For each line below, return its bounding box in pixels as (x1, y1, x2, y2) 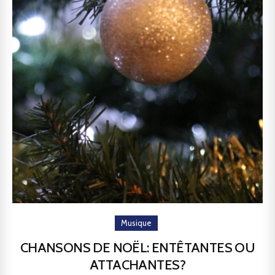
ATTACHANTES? (90, 257, 185, 273)
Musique (120, 218, 152, 228)
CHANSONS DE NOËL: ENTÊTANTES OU (20, 239, 255, 256)
